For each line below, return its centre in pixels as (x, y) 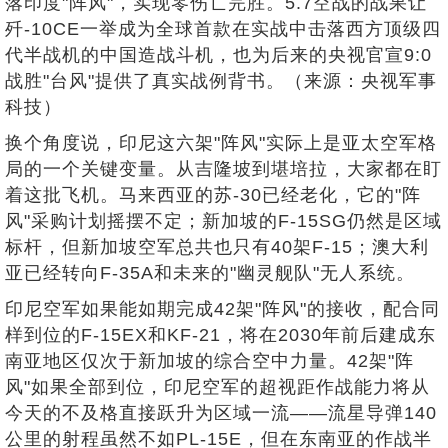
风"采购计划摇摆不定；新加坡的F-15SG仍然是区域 (223, 220)
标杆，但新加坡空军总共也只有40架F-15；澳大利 (217, 246)
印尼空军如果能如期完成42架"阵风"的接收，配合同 (222, 308)
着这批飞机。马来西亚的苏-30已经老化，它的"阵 (213, 194)
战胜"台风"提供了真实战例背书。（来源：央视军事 (221, 80)
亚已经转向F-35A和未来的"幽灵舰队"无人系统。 (210, 272)
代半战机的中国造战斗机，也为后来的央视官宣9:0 (218, 54)
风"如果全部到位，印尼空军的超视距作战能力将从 (217, 386)
